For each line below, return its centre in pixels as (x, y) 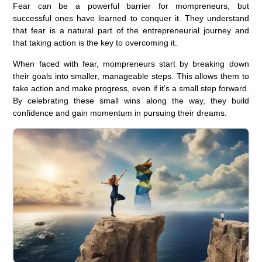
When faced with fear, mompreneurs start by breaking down (131, 63)
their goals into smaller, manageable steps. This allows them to (131, 76)
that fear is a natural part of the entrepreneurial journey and (131, 30)
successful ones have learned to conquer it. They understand (131, 18)
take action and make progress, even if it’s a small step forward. (131, 88)
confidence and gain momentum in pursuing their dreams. (120, 113)
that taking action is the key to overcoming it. (95, 42)
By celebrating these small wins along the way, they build (131, 100)
